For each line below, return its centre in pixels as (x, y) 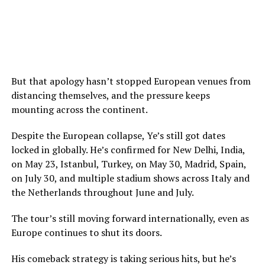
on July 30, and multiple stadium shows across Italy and (130, 178)
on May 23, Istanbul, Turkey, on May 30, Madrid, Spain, (128, 164)
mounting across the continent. (79, 110)
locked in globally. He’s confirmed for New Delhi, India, (128, 150)
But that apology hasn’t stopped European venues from (131, 81)
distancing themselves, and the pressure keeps (110, 96)
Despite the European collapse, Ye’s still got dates (118, 136)
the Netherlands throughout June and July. (102, 193)
